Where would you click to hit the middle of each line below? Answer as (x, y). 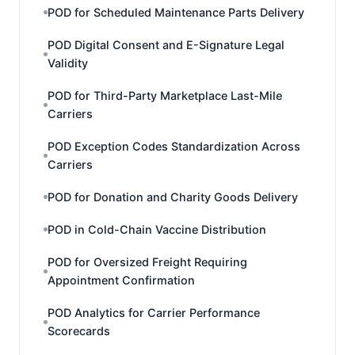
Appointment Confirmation (121, 280)
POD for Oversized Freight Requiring (147, 262)
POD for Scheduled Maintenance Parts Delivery (176, 12)
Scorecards (79, 331)
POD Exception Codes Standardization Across (174, 146)
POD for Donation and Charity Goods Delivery (173, 197)
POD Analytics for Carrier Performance (154, 313)
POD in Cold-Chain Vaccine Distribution (157, 229)
